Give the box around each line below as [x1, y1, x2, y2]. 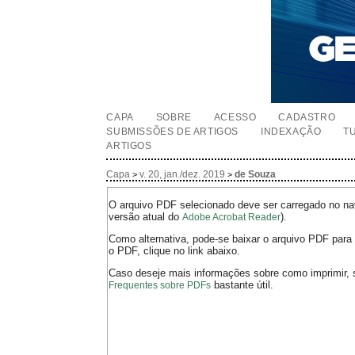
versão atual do [109, 211, 183, 223]
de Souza [235, 169, 277, 181]
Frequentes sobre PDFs [109, 280, 212, 292]
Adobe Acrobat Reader [182, 212, 281, 223]
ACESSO [213, 112, 257, 123]
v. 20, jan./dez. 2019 [139, 169, 226, 181]
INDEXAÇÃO [261, 126, 322, 137]
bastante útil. [211, 279, 274, 292]
